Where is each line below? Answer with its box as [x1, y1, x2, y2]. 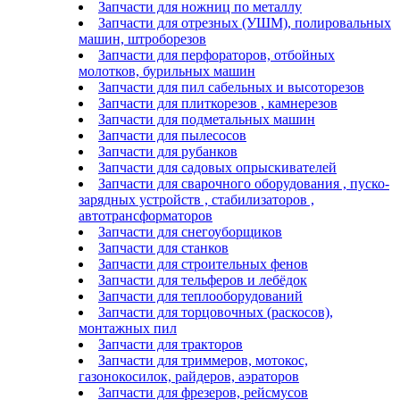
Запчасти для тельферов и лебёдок [98, 271, 307, 287]
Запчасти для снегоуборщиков [98, 223, 282, 239]
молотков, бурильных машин [79, 62, 255, 79]
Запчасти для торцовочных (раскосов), [98, 304, 333, 320]
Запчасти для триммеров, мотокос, [98, 352, 308, 368]
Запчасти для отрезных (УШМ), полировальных [98, 14, 391, 30]
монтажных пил [79, 320, 177, 336]
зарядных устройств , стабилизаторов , [79, 191, 314, 207]
